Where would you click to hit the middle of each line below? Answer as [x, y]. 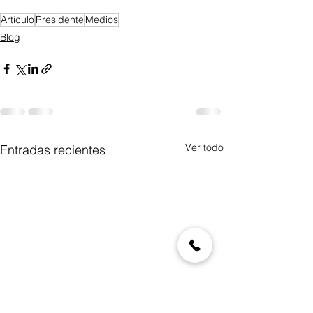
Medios [102, 20]
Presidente [60, 20]
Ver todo [204, 147]
